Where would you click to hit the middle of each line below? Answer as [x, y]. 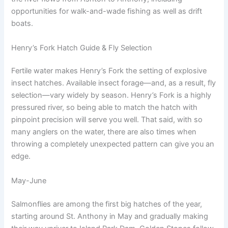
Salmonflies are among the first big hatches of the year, [107, 204]
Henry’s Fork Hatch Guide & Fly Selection [82, 48]
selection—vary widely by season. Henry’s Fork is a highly [111, 95]
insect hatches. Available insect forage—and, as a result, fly [114, 83]
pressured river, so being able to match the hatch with [105, 108]
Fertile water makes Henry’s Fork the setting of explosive [109, 71]
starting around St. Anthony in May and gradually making [110, 216]
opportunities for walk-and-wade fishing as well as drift [107, 11]
